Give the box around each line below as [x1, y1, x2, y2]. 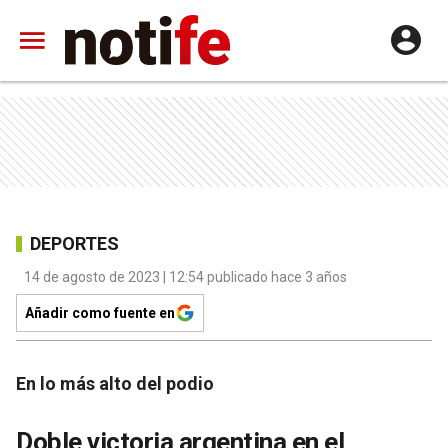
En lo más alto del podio [16, 373, 214, 394]
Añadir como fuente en [25, 305, 175, 321]
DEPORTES [30, 232, 119, 254]
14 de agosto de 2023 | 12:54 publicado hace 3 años [24, 269, 347, 285]
